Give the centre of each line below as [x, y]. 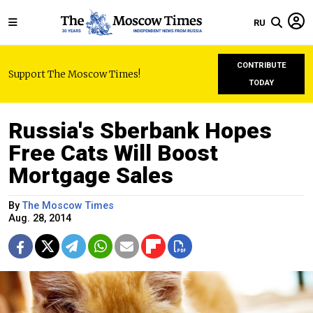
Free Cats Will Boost [113, 153]
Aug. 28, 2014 [40, 218]
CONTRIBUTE [261, 65]
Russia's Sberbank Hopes [140, 131]
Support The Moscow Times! [74, 74]
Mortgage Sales [91, 175]
